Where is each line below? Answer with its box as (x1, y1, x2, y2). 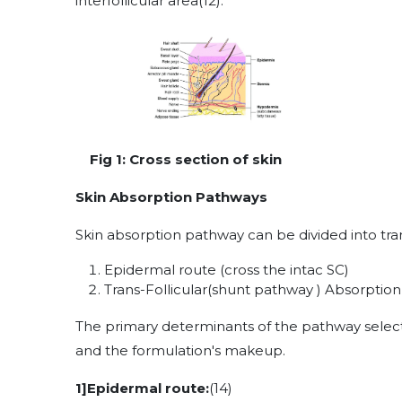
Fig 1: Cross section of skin (90, 150, 282, 168)
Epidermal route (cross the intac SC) (104, 260, 349, 278)
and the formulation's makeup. (75, 341, 285, 359)
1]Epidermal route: (75, 379, 209, 397)
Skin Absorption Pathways (75, 188, 267, 205)
